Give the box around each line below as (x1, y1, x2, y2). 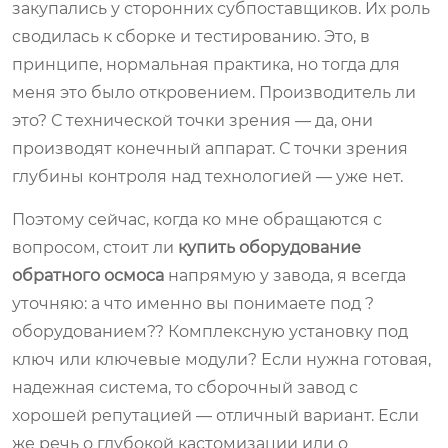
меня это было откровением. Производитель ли (12, 82, 416, 102)
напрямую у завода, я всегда (164, 265, 406, 285)
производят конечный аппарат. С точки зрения (12, 138, 408, 158)
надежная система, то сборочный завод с (12, 377, 358, 397)
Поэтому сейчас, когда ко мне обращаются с (12, 209, 382, 229)
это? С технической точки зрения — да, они (12, 110, 373, 130)
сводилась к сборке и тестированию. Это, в (12, 26, 370, 46)
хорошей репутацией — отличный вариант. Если (12, 405, 419, 425)
